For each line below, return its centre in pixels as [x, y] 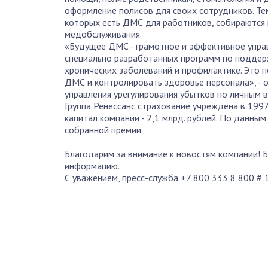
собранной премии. [104, 130]
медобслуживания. [103, 34]
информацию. [92, 166]
